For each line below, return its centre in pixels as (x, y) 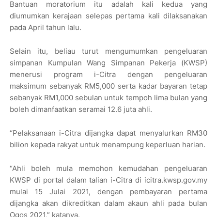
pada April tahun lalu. (46, 28)
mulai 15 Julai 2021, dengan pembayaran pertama (108, 192)
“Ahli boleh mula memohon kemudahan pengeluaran (108, 169)
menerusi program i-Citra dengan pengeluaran (108, 75)
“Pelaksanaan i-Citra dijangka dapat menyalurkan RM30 (108, 133)
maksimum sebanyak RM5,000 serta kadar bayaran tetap (108, 86)
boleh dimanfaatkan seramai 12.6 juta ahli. (81, 109)
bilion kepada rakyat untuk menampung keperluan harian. (108, 145)
